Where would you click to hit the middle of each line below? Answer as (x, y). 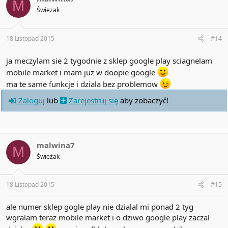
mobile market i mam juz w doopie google (82, 72)
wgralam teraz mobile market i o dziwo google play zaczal (108, 218)
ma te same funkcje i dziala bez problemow (83, 84)
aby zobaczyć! (144, 100)
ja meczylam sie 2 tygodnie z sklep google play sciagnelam (109, 60)
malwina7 (56, 145)
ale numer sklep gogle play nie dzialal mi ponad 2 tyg (100, 207)
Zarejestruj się (93, 100)
